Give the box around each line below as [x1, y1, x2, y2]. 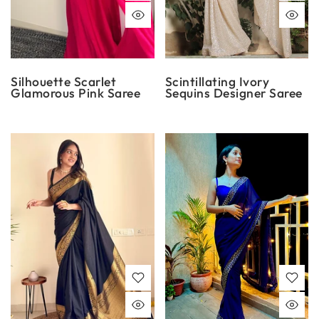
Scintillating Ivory [164, 73, 269, 90]
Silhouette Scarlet [11, 73, 116, 90]
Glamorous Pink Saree [11, 84, 140, 101]
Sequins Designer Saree [164, 84, 303, 101]
